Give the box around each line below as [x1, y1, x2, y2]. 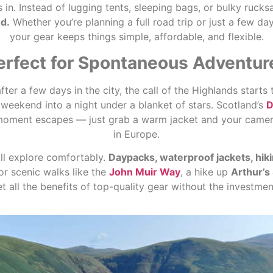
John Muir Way [108, 166, 180, 179]
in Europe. [113, 127, 160, 140]
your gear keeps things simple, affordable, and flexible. [9, 30, 264, 43]
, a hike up [180, 166, 231, 179]
